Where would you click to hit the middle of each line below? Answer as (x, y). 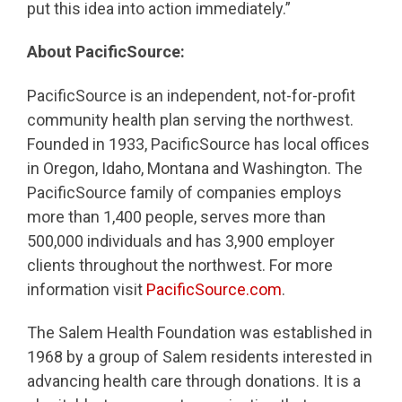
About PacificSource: (106, 52)
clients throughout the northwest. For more (180, 265)
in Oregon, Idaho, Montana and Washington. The (195, 168)
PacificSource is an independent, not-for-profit (191, 95)
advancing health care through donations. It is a (194, 381)
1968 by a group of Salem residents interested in (200, 357)
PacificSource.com (212, 289)
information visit (85, 289)
